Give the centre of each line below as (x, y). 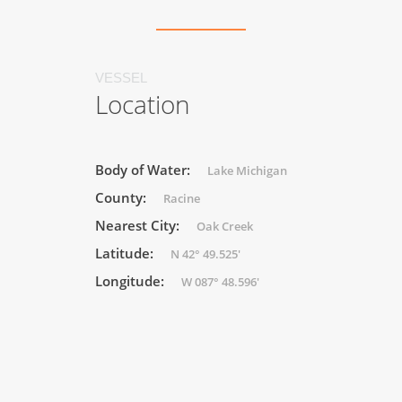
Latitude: (126, 253)
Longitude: (131, 280)
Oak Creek (225, 226)
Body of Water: (144, 169)
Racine (182, 198)
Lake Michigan (247, 170)
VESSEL (121, 77)
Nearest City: (139, 225)
